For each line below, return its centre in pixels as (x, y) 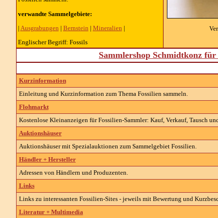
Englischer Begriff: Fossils (53, 42)
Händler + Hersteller (47, 159)
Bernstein (76, 28)
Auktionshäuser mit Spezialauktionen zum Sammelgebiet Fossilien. (108, 146)
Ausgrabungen (39, 28)
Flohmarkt (34, 107)
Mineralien (107, 28)
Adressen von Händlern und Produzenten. (73, 173)
